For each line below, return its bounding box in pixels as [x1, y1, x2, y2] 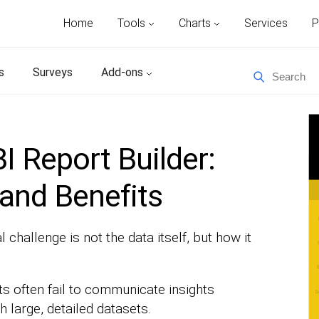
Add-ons [101, 66, 146, 79]
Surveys [33, 66, 73, 79]
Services [244, 16, 288, 30]
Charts [179, 16, 214, 30]
